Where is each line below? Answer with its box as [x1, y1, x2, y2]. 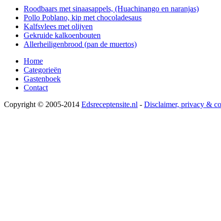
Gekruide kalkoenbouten [24, 31, 101, 39]
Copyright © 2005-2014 [4, 100, 81, 109]
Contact [24, 83, 48, 92]
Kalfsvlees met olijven [24, 22, 93, 31]
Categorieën [24, 65, 61, 74]
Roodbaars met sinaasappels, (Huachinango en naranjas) [24, 4, 199, 13]
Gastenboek [24, 74, 61, 83]
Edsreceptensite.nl [81, 100, 138, 109]
